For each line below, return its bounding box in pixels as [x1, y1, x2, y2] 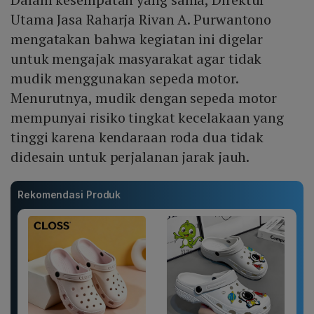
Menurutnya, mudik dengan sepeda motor [11, 88, 278, 108]
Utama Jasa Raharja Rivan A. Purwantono [11, 10, 272, 29]
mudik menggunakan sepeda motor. [11, 69, 238, 88]
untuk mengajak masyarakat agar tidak [11, 49, 262, 69]
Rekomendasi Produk [18, 189, 121, 201]
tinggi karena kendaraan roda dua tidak [11, 128, 264, 147]
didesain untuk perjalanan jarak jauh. [11, 147, 250, 167]
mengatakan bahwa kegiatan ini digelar [11, 29, 264, 49]
